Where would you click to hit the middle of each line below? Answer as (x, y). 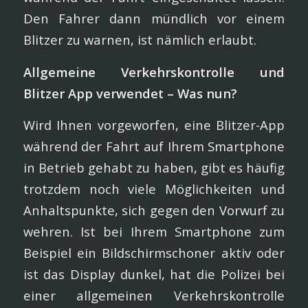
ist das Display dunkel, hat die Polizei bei (154, 274)
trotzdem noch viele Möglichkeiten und (154, 189)
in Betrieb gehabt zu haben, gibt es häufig (154, 168)
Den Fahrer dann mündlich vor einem (154, 18)
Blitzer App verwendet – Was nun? (130, 93)
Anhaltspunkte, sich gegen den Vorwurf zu (154, 210)
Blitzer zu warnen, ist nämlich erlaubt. (140, 39)
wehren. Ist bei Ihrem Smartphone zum (154, 232)
